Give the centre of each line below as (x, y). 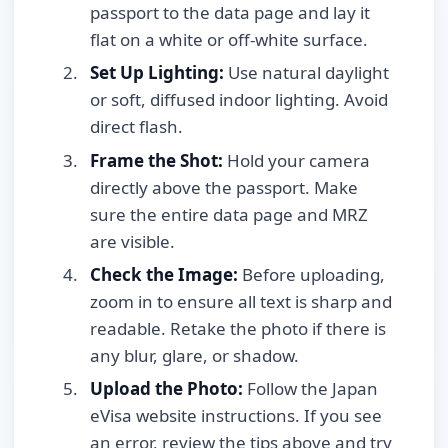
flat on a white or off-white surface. (229, 39)
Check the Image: (164, 275)
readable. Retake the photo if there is (238, 329)
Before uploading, (311, 275)
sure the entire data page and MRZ (229, 214)
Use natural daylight (306, 73)
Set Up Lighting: (157, 73)
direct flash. (136, 127)
